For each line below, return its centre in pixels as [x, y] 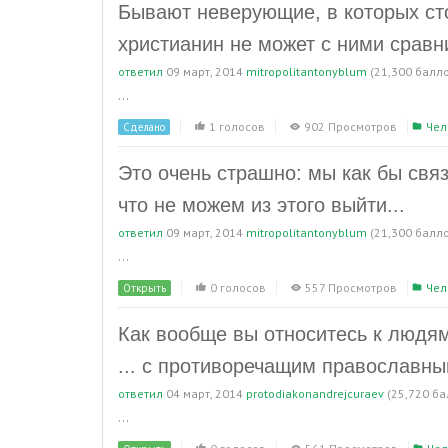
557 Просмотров [351, 287]
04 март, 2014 [204, 393]
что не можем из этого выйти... [261, 205]
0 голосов [238, 287]
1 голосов [237, 126]
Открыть [144, 288]
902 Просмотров [350, 126]
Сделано [144, 127]
